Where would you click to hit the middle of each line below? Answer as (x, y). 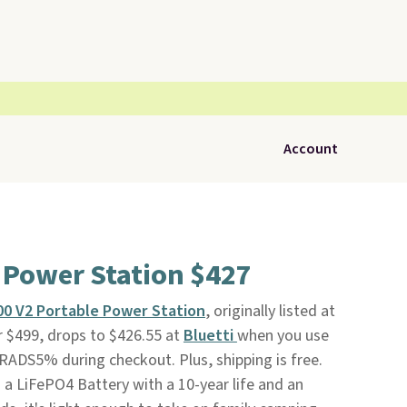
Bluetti (210, 336)
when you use (283, 336)
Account (311, 149)
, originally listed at (270, 311)
